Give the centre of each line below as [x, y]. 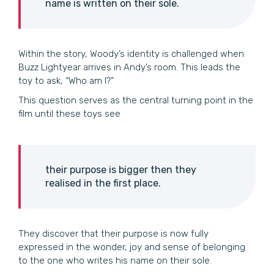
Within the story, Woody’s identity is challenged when [131, 54]
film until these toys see [69, 114]
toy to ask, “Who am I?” [66, 81]
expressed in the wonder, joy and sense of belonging [132, 247]
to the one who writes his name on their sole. [115, 261]
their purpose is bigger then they [121, 170]
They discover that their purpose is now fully [113, 234]
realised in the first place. [103, 183]
